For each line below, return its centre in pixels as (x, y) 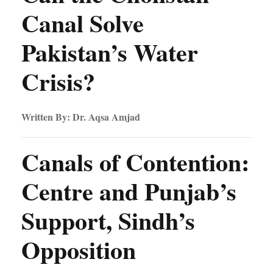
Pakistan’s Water (110, 52)
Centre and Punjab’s (129, 191)
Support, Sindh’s (108, 220)
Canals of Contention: (135, 162)
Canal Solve (83, 23)
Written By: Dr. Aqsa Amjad (81, 117)
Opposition (79, 250)
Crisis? (58, 81)
